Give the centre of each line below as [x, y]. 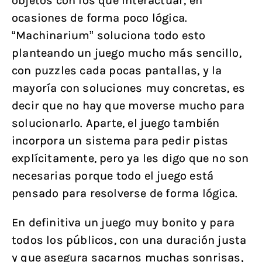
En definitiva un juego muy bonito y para [123, 223]
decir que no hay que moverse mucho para [128, 106]
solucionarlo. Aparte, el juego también [116, 123]
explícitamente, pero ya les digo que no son [130, 158]
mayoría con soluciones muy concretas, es [129, 88]
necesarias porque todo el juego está [113, 176]
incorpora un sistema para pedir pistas [120, 141]
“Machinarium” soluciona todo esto [109, 35]
